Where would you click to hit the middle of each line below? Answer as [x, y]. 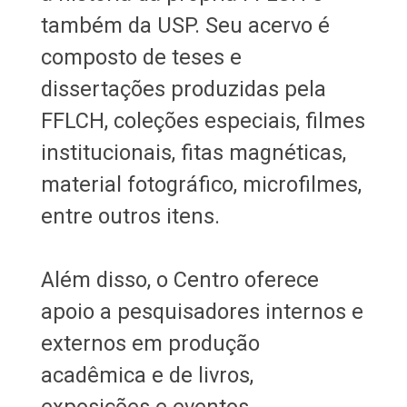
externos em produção [150, 344]
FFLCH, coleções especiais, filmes [203, 121]
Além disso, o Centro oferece [179, 280]
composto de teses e [141, 58]
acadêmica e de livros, [147, 376]
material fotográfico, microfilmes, [201, 185]
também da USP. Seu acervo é [185, 26]
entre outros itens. [130, 217]
